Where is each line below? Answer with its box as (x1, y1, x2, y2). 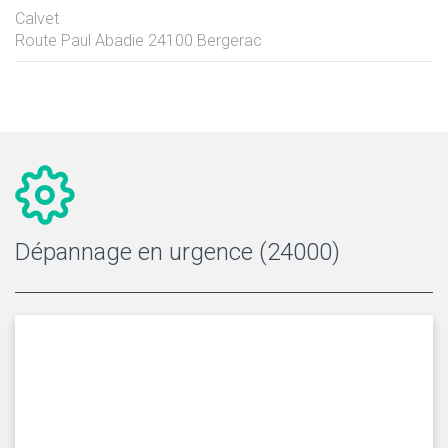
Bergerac (197, 30, 262, 50)
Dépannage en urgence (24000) (15, 237, 340, 266)
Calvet (15, 8, 59, 28)
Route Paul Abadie (15, 30, 144, 50)
